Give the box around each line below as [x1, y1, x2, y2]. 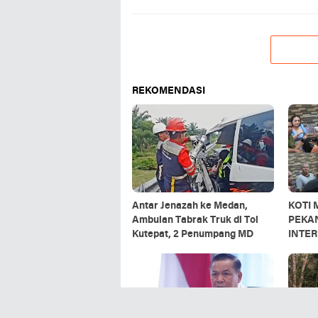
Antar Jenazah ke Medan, [132, 200, 248, 212]
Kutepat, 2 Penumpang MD [132, 229, 253, 240]
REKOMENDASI [132, 85, 205, 97]
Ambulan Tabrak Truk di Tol [132, 214, 258, 226]
